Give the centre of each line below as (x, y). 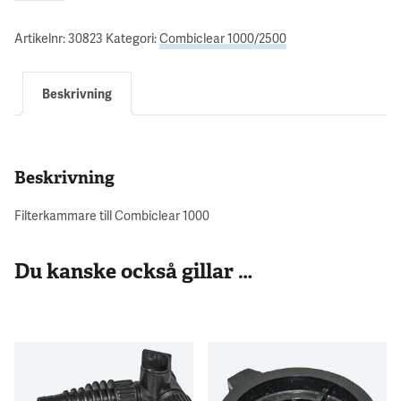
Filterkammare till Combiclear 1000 (112, 215)
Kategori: (132, 38)
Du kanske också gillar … (133, 271)
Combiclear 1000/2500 (223, 38)
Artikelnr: (41, 38)
